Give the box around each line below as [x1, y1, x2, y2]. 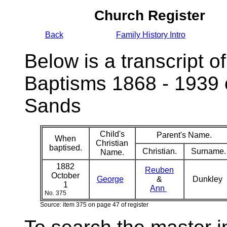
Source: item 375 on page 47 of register [40, 201, 148, 208]
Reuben [145, 166, 174, 174]
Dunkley [193, 175, 224, 183]
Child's [99, 130, 125, 138]
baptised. [49, 143, 82, 152]
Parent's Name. [157, 131, 212, 139]
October [51, 171, 80, 180]
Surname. [191, 147, 226, 156]
